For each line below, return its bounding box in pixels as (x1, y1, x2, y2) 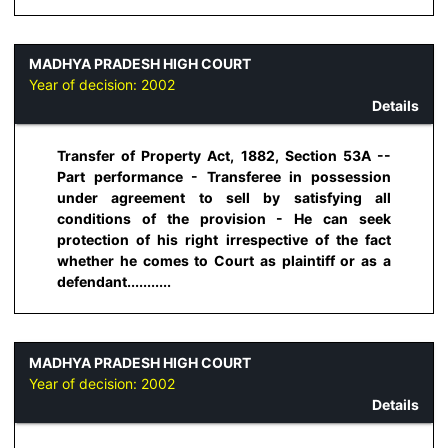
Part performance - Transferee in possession (57, 168, 391, 186)
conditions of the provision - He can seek (57, 210, 391, 228)
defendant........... (57, 273, 171, 291)
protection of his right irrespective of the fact (57, 231, 391, 249)
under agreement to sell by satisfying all (57, 189, 391, 207)
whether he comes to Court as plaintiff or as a (57, 252, 391, 270)
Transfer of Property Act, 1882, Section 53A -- (57, 147, 391, 165)
